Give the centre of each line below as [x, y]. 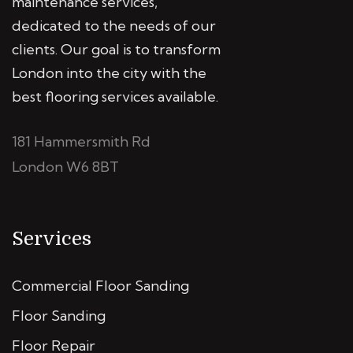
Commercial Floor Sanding [100, 286]
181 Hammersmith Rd [81, 141]
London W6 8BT [65, 167]
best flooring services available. [115, 97]
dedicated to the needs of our [114, 26]
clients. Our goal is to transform [116, 49]
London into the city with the [109, 73]
